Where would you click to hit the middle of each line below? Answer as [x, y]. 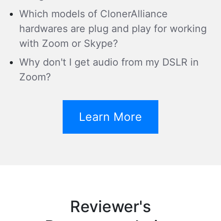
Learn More [110, 117]
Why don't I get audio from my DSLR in [109, 62]
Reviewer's [110, 206]
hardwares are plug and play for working [113, 28]
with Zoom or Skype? [69, 43]
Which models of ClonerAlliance [93, 14]
